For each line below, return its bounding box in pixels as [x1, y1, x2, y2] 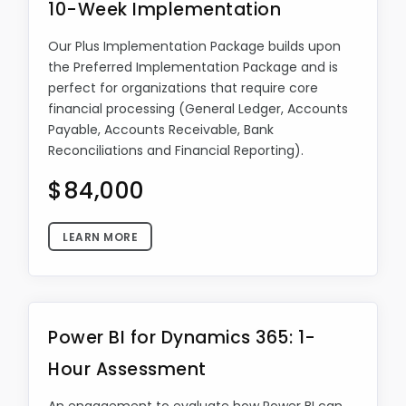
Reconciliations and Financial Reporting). [48, 141, 304, 159]
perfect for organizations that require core [48, 79, 318, 97]
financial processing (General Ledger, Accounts [48, 100, 348, 118]
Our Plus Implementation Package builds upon [48, 37, 341, 55]
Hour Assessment [48, 357, 207, 382]
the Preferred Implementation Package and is [48, 58, 338, 76]
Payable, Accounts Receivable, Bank [48, 121, 274, 139]
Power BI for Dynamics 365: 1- [48, 325, 316, 350]
